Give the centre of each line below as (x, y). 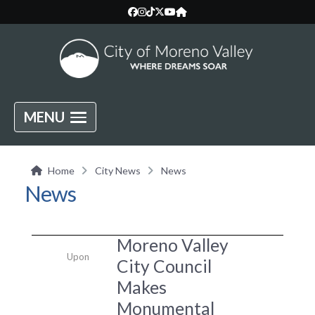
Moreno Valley (172, 245)
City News (118, 170)
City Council (164, 266)
